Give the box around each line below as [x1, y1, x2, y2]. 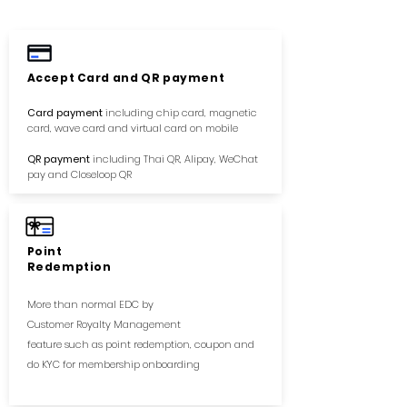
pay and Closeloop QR [26, 167, 134, 182]
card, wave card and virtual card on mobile [26, 121, 241, 135]
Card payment [26, 105, 103, 120]
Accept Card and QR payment [26, 70, 227, 85]
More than [26, 297, 81, 312]
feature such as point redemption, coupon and [26, 337, 254, 352]
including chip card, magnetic [102, 105, 257, 120]
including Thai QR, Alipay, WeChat [89, 152, 258, 166]
